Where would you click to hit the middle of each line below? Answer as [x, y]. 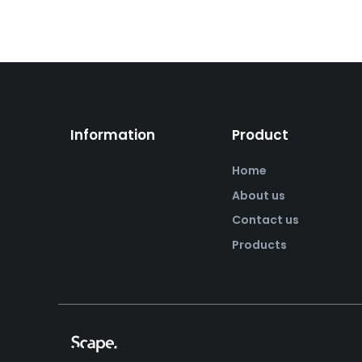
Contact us [265, 220]
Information [113, 135]
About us [259, 195]
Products [259, 244]
